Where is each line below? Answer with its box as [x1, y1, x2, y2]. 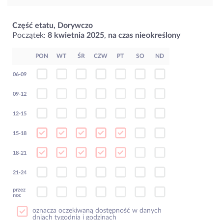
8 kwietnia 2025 [48, 31, 104, 40]
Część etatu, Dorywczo [12, 22, 93, 30]
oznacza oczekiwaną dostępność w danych [32, 207, 162, 215]
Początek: [12, 31, 48, 40]
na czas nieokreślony [108, 31, 180, 40]
